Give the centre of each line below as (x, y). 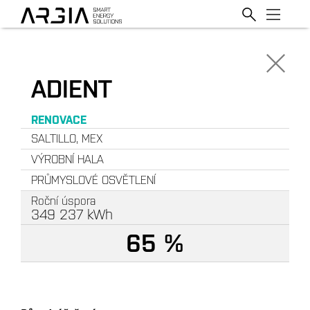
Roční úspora (63, 201)
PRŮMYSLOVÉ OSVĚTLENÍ (93, 180)
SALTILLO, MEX (67, 138)
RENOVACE (59, 120)
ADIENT (72, 89)
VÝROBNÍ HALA (67, 159)
